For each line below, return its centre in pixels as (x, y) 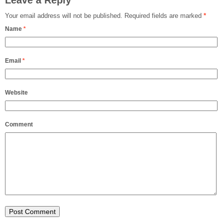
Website (16, 92)
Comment (19, 124)
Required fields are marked (163, 15)
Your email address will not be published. (64, 15)
